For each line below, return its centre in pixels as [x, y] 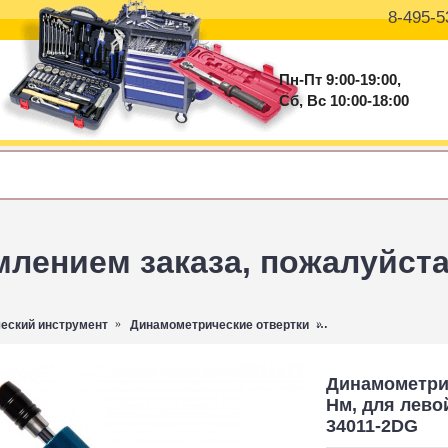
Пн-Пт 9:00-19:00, [340, 79]
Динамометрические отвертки [219, 324]
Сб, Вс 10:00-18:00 [344, 100]
